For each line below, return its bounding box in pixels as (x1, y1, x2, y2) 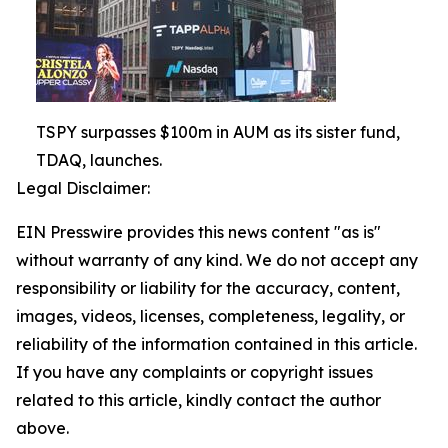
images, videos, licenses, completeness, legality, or (16, 306, 405, 327)
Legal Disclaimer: (16, 178, 150, 199)
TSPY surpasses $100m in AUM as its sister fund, (36, 122, 400, 143)
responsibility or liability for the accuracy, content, (16, 278, 400, 299)
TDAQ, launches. (36, 150, 162, 171)
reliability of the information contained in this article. (16, 334, 417, 355)
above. (16, 418, 69, 439)
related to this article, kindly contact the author (16, 390, 381, 411)
